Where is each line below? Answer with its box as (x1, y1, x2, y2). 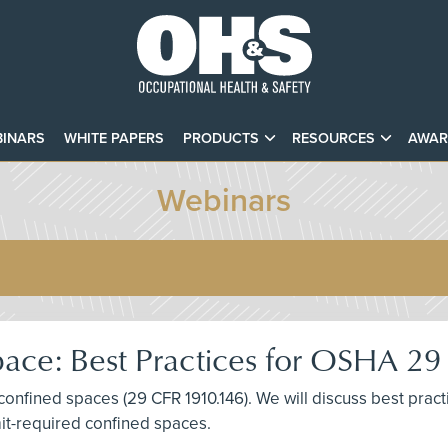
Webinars (157, 181, 291, 220)
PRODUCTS (183, 129, 259, 147)
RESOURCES (292, 129, 376, 147)
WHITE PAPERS (63, 129, 164, 147)
